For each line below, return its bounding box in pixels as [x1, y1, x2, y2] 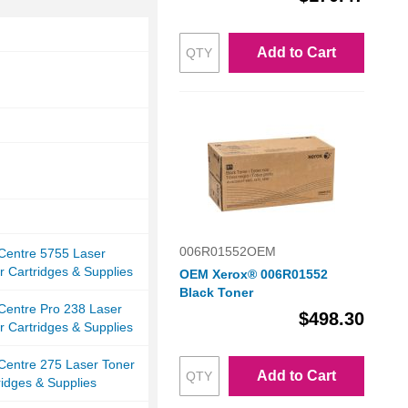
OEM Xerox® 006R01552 [178, 267, 328, 282]
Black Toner [178, 285, 253, 301]
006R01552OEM [178, 244, 276, 260]
